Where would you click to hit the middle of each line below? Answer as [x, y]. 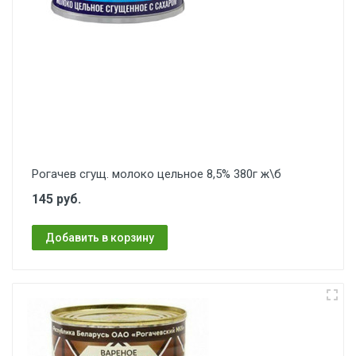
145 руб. [56, 199]
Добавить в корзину [100, 237]
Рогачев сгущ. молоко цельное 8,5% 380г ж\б [157, 174]
